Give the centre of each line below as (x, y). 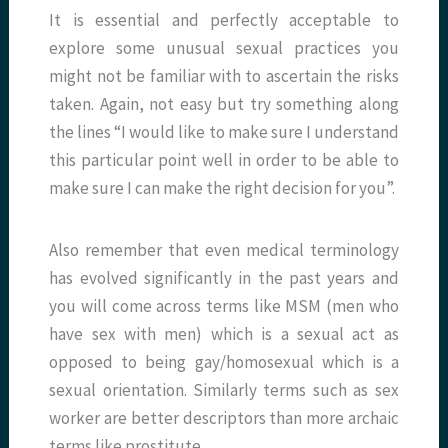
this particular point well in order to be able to (224, 160)
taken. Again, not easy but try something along (224, 104)
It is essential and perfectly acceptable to (224, 20)
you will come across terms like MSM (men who (224, 306)
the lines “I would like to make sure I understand (224, 132)
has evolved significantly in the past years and (224, 278)
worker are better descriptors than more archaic (224, 418)
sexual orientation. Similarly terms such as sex (224, 390)
